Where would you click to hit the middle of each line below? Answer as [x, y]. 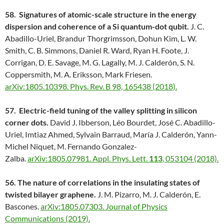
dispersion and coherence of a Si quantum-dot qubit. [97, 26]
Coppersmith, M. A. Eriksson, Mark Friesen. [78, 74]
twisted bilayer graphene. [50, 194]
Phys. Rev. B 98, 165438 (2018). [123, 86]
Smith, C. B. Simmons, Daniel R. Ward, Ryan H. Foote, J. [97, 50]
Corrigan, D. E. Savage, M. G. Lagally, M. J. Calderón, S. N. [100, 62]
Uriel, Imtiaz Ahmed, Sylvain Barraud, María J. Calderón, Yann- [111, 134]
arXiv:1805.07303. [73, 206]
